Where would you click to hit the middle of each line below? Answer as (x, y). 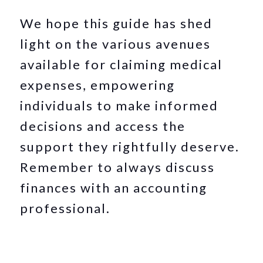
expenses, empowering (98, 85)
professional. (65, 208)
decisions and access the (103, 126)
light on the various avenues (116, 43)
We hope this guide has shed (117, 23)
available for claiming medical (122, 64)
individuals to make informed (119, 105)
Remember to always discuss (118, 167)
